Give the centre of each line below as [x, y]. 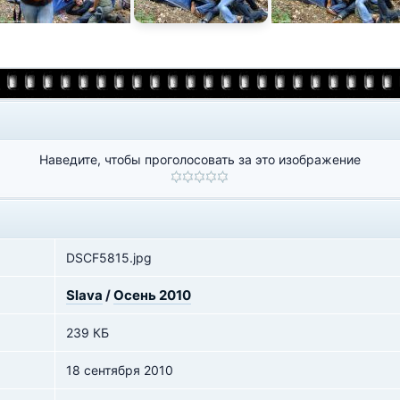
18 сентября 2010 [120, 370]
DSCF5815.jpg [109, 258]
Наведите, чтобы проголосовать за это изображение [200, 159]
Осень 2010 [152, 295]
